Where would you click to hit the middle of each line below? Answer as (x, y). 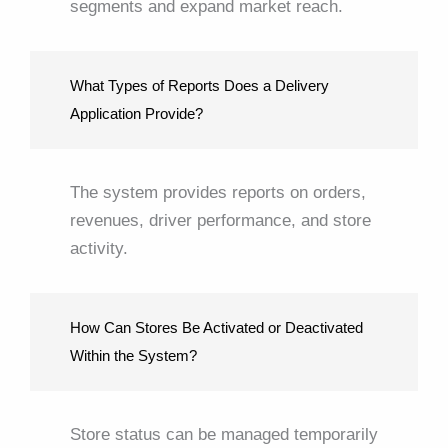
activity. (99, 248)
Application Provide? (136, 113)
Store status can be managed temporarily (224, 434)
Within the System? (133, 355)
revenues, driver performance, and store (220, 220)
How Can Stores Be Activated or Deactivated (216, 327)
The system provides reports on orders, (218, 192)
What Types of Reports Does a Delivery (199, 85)
